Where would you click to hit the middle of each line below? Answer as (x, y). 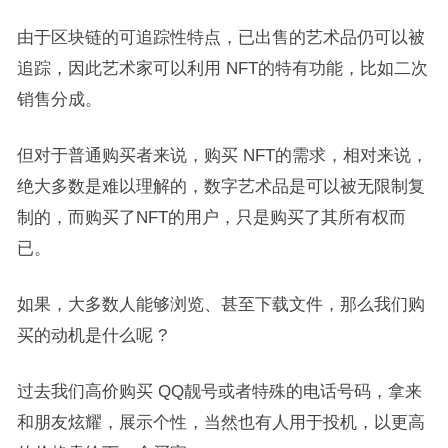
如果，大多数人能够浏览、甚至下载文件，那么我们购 (220, 304)
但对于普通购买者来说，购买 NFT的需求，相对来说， (222, 155)
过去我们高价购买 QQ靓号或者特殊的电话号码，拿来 (219, 391)
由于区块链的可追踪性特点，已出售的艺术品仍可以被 (220, 37)
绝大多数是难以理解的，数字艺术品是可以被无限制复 (220, 186)
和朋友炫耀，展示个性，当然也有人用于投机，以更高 (220, 422)
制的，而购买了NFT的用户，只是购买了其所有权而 (211, 217)
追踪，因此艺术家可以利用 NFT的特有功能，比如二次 (222, 68)
